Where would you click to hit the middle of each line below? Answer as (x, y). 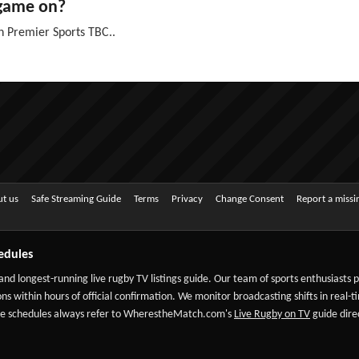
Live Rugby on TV (272, 315)
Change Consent (250, 199)
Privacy (187, 199)
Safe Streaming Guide (76, 199)
